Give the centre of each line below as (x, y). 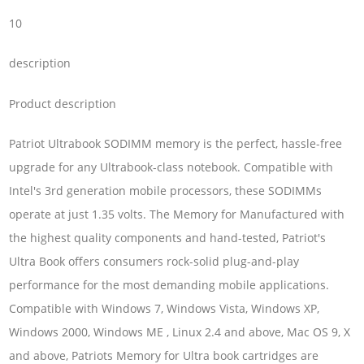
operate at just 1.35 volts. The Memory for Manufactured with (177, 214)
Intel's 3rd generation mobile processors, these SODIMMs (166, 191)
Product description (63, 103)
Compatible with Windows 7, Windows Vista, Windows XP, (165, 309)
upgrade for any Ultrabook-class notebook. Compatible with (171, 167)
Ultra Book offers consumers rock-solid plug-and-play (154, 262)
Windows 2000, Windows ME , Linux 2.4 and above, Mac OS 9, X (180, 332)
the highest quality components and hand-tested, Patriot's (168, 238)
